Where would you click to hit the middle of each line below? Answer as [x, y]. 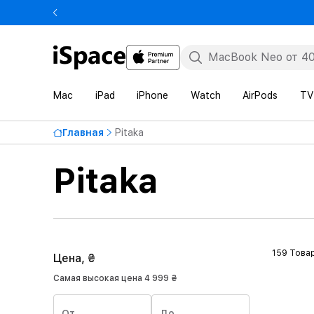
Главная [83, 132]
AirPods [260, 95]
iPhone [153, 95]
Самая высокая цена [99, 278]
